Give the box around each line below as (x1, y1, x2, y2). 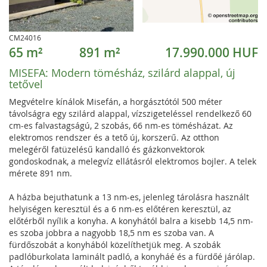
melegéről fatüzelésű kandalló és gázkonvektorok (9, 144, 204, 155)
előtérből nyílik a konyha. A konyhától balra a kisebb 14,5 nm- (9, 215, 253, 226)
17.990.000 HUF (165, 44, 258, 61)
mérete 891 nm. (9, 167, 72, 179)
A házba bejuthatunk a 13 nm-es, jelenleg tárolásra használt (9, 191, 249, 203)
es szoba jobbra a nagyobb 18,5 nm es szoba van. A (9, 227, 214, 238)
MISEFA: (9, 66, 51, 80)
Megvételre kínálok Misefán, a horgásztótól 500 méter (9, 96, 222, 107)
